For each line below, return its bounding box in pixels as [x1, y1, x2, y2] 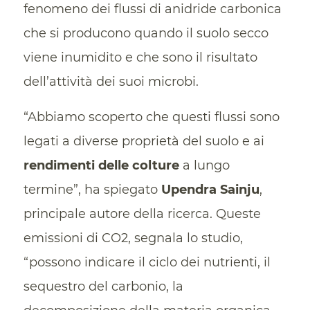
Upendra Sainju [161, 181, 259, 197]
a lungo [179, 157, 230, 173]
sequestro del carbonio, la [23, 278, 183, 294]
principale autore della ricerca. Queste [23, 206, 261, 221]
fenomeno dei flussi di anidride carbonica [23, 1, 282, 17]
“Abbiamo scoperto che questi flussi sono [23, 109, 280, 125]
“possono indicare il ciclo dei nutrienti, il [23, 254, 271, 270]
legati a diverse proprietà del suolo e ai [23, 133, 264, 149]
